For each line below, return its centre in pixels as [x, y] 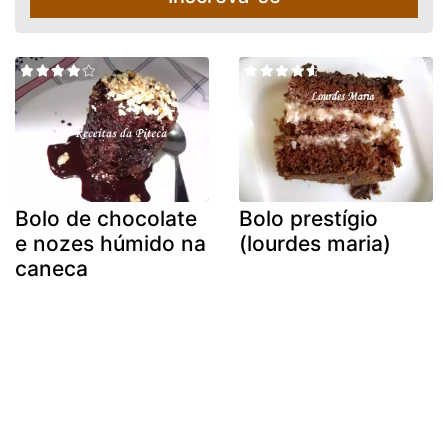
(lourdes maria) [315, 244]
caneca [51, 269]
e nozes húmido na [110, 244]
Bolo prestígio [308, 219]
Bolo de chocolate [106, 219]
